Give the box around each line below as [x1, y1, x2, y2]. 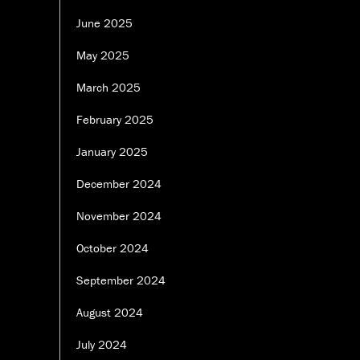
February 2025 [76, 112, 153, 128]
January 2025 [76, 144, 148, 160]
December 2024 [76, 176, 162, 192]
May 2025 [76, 47, 129, 63]
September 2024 [76, 272, 166, 288]
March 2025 [76, 80, 141, 96]
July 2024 [76, 337, 127, 353]
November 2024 [76, 208, 162, 224]
